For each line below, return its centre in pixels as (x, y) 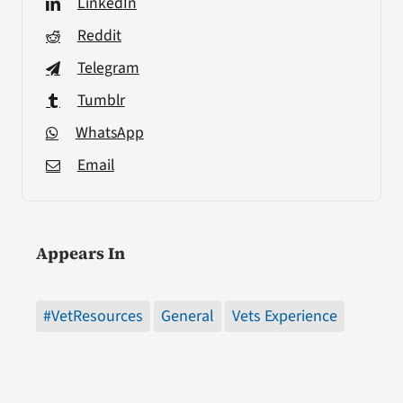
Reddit (99, 35)
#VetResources (93, 316)
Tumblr (101, 100)
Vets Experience (284, 316)
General (187, 316)
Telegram (108, 67)
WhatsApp (109, 132)
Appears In (80, 253)
